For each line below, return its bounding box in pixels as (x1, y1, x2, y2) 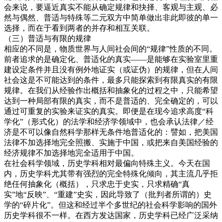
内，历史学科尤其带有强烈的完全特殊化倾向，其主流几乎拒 (4, 169, 218, 178)
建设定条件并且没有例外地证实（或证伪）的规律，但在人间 (4, 65, 218, 74)
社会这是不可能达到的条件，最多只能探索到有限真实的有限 (4, 75, 218, 84)
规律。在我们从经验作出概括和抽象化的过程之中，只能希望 (4, 86, 218, 95)
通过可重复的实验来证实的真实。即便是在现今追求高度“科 (4, 107, 214, 115)
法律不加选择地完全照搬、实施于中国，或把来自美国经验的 (4, 138, 218, 147)
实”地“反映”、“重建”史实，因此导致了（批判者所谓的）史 (4, 190, 212, 199)
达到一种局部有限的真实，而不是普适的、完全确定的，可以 (4, 96, 218, 105)
